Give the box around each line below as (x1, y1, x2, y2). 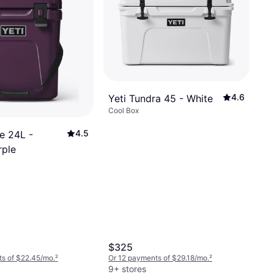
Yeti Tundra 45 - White (108, 92, 213, 105)
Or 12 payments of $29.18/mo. (108, 253, 209, 262)
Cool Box (108, 105, 139, 115)
